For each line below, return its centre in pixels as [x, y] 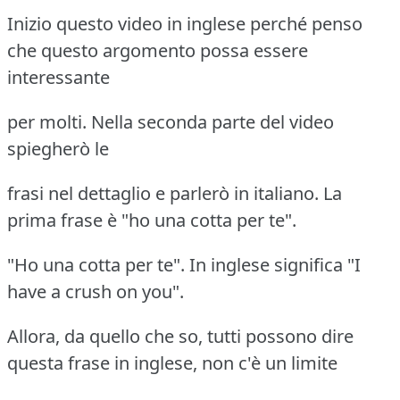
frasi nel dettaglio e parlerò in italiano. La [175, 193]
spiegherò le [58, 148]
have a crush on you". [96, 291]
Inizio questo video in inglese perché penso [185, 23]
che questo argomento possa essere [158, 50]
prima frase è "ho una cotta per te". [152, 220]
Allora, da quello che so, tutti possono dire [180, 336]
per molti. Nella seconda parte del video [171, 121]
